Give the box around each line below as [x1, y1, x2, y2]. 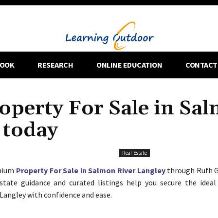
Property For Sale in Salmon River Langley [16, 165, 165, 175]
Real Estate [122, 149, 147, 156]
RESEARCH [37, 59, 73, 70]
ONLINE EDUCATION [96, 59, 163, 70]
